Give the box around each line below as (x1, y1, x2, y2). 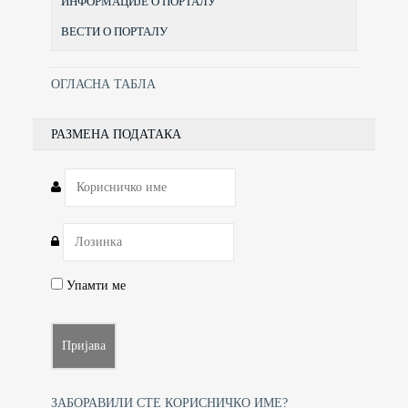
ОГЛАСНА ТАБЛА (51, 77, 156, 92)
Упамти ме (63, 279, 126, 293)
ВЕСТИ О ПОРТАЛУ (61, 25, 168, 39)
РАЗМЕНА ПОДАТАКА (51, 127, 181, 142)
